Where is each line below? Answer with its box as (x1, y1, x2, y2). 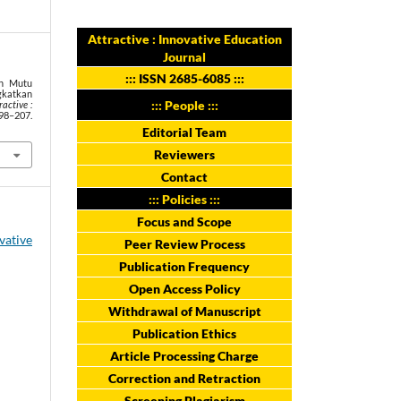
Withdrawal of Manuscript (107, 303, 261, 319)
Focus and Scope (137, 213, 232, 229)
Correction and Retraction (108, 370, 260, 386)
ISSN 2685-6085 (135, 70, 231, 86)
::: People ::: (150, 97, 218, 113)
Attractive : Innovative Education (87, 30, 282, 47)
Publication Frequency (119, 258, 250, 274)
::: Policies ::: (149, 191, 220, 207)
